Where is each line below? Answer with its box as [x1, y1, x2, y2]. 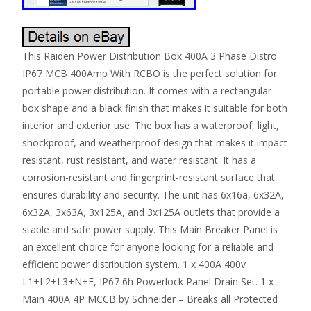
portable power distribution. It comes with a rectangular [22, 84, 271, 98]
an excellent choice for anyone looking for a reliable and [22, 240, 274, 254]
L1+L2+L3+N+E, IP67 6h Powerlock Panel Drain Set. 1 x [22, 275, 274, 289]
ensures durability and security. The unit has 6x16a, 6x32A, [22, 188, 284, 202]
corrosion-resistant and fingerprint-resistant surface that [22, 171, 275, 185]
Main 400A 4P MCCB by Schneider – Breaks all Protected [22, 292, 278, 306]
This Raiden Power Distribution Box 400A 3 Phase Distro [22, 49, 277, 63]
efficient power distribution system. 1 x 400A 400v [22, 258, 246, 271]
